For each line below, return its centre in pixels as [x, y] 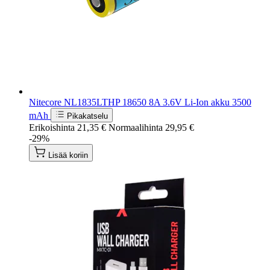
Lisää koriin [68, 155]
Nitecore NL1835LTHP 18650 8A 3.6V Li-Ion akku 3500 [140, 102]
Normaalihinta [136, 127]
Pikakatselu [87, 116]
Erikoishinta [52, 127]
